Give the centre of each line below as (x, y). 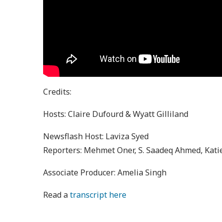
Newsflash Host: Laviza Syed (96, 137)
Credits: (58, 92)
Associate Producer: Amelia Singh (105, 173)
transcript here (98, 195)
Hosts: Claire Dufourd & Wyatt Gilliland (116, 114)
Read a (56, 195)
